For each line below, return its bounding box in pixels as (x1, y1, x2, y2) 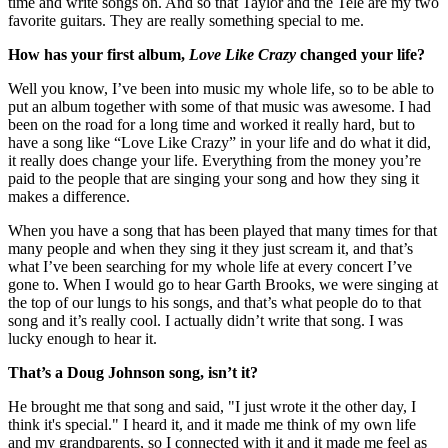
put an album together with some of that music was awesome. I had (8, 97, 431, 115)
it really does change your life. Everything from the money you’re (8, 151, 421, 169)
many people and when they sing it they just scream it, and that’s (8, 239, 413, 257)
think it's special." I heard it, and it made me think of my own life (8, 415, 416, 433)
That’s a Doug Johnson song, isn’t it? (8, 363, 258, 381)
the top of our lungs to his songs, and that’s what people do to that (8, 293, 421, 311)
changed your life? (296, 45, 425, 63)
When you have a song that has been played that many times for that (8, 221, 437, 239)
